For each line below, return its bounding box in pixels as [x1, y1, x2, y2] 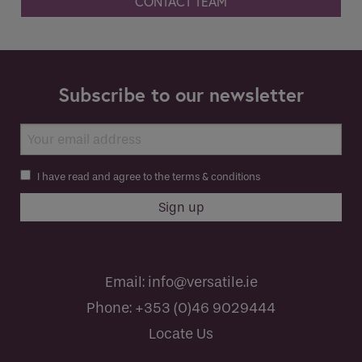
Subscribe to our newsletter [58, 82, 304, 107]
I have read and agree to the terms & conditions [37, 170, 260, 183]
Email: [104, 274, 148, 291]
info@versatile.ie [147, 274, 258, 291]
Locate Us [149, 326, 213, 343]
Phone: [86, 300, 135, 317]
